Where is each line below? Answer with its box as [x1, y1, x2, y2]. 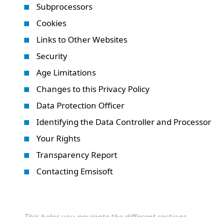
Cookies [36, 17, 66, 29]
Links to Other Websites [36, 34, 127, 45]
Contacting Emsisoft [36, 166, 113, 177]
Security [36, 50, 67, 62]
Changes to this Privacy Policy [36, 83, 150, 94]
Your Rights [36, 133, 80, 144]
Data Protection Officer [36, 100, 124, 111]
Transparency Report [36, 149, 117, 160]
